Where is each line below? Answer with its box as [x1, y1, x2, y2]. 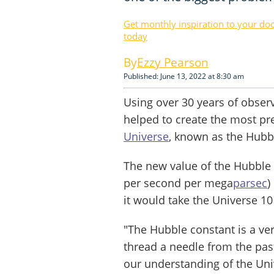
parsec [233, 175, 267, 190]
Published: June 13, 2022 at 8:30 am [124, 70, 244, 81]
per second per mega [124, 175, 233, 190]
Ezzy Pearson [137, 54, 209, 70]
